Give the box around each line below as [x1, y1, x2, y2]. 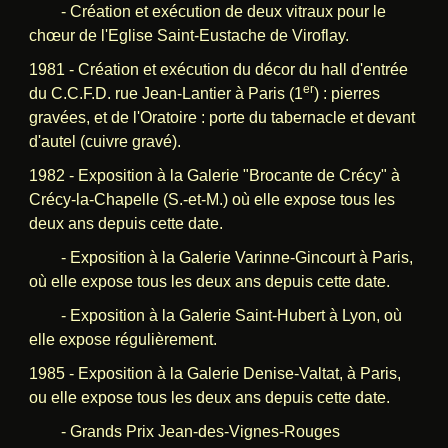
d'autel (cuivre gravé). [28, 132, 181, 150]
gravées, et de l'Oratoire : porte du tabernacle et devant [28, 108, 415, 126]
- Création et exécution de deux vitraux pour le [28, 2, 386, 20]
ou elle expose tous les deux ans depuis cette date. [28, 388, 390, 406]
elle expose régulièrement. [28, 330, 217, 348]
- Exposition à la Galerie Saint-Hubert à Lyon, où [28, 306, 402, 324]
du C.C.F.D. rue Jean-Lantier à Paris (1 [28, 84, 303, 102]
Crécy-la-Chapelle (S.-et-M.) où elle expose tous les [28, 190, 395, 208]
